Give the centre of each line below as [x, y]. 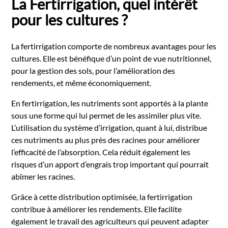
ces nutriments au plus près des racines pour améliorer [106, 139]
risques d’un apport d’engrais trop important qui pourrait [110, 164]
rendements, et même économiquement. [81, 82]
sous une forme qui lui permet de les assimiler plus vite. [106, 115]
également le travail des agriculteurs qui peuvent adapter [110, 221]
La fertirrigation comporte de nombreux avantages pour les [114, 46]
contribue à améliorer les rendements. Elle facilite [97, 209]
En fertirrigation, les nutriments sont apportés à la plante [110, 103]
